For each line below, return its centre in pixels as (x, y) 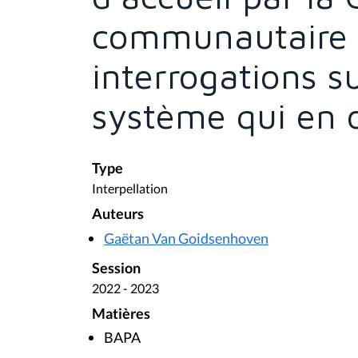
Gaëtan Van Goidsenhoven (186, 238)
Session (116, 268)
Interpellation (130, 189)
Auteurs (118, 214)
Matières (121, 313)
